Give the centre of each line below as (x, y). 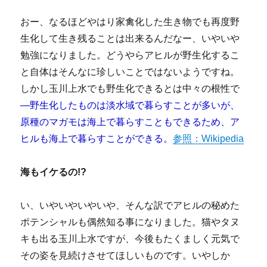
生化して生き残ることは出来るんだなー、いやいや (130, 38)
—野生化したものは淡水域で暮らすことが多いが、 (130, 105)
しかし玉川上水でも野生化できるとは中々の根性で (130, 88)
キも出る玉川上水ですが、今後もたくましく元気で (130, 238)
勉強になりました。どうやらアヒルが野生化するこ (130, 55)
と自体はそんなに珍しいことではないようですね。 (130, 72)
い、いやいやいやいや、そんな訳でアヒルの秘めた (130, 205)
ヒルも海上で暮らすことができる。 (97, 138)
